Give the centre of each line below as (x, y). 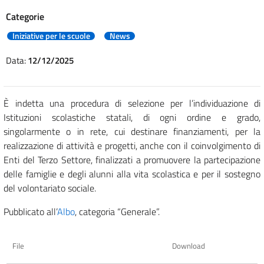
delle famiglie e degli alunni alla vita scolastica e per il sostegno (132, 174)
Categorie (25, 16)
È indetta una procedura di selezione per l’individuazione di (132, 103)
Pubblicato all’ (30, 211)
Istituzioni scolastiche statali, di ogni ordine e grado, (132, 117)
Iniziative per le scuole (51, 36)
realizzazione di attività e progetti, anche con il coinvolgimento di (132, 145)
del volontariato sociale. (50, 188)
